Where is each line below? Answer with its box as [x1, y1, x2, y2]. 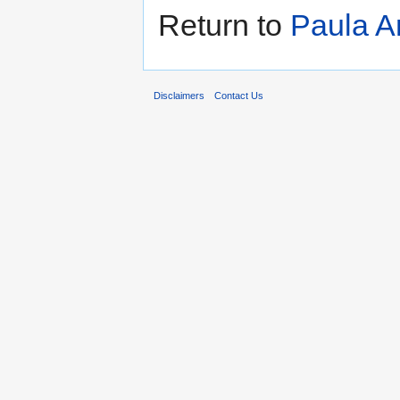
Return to [158, 7, 290, 42]
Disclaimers [154, 90, 204, 102]
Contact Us [214, 90, 264, 102]
